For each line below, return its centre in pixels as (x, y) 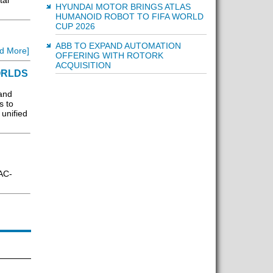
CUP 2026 (75, 26)
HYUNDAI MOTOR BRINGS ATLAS (123, 7)
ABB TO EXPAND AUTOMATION (118, 46)
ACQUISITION (83, 65)
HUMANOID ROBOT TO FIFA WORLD (129, 16)
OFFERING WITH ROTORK (109, 55)
